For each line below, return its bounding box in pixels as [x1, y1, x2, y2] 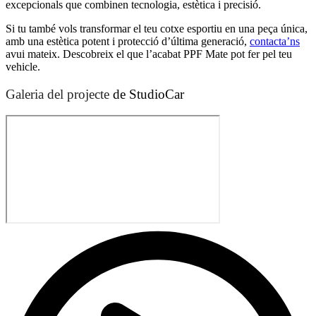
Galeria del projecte [6, 86, 109, 102]
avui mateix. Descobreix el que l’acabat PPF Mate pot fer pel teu [6, 48, 292, 61]
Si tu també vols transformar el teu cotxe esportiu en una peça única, [6, 23, 308, 35]
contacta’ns [250, 35, 300, 48]
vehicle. [6, 61, 40, 73]
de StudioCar [109, 86, 184, 102]
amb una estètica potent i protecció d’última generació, [6, 35, 250, 48]
